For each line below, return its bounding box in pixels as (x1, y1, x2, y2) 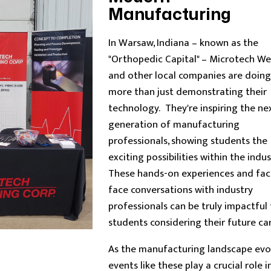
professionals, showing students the (108, 132, 267, 149)
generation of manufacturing (108, 116, 240, 133)
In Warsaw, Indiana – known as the (108, 34, 258, 51)
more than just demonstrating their (108, 83, 267, 100)
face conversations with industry (108, 181, 253, 198)
